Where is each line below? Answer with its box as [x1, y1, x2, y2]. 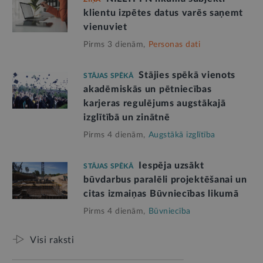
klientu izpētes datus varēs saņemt [83, 8, 244, 18]
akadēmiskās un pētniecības [83, 84, 212, 94]
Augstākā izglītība [148, 130, 215, 139]
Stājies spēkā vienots [139, 70, 236, 80]
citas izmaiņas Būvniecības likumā [83, 188, 239, 198]
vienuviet [83, 22, 127, 32]
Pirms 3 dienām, [83, 40, 146, 49]
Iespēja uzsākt [139, 160, 204, 170]
